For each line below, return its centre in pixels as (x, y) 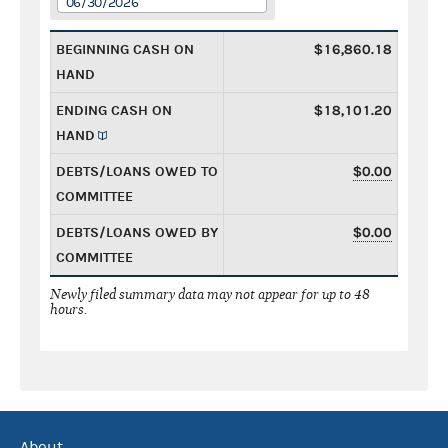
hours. (69, 309)
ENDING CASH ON (114, 110)
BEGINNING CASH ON (125, 49)
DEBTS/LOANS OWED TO (137, 171)
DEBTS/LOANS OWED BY (137, 232)
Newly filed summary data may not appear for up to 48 (210, 294)
